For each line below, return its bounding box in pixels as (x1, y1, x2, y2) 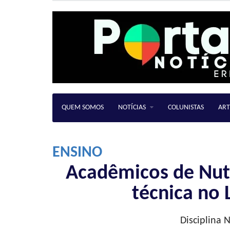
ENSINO (52, 145, 102, 161)
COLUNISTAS (168, 104, 204, 111)
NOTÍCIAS (118, 104, 146, 111)
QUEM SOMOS (62, 104, 104, 111)
